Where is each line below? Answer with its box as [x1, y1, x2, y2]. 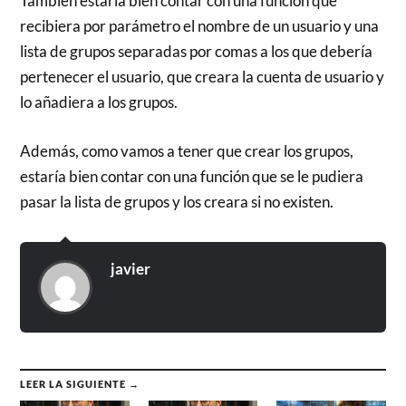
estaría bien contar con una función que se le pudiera [20, 166, 364, 186]
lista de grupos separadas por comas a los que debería [20, 42, 373, 62]
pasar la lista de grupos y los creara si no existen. [20, 191, 334, 211]
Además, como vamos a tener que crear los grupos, [20, 140, 354, 160]
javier [111, 258, 151, 278]
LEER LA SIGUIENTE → [20, 377, 140, 390]
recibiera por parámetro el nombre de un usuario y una [20, 16, 380, 36]
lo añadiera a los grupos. [20, 92, 179, 112]
